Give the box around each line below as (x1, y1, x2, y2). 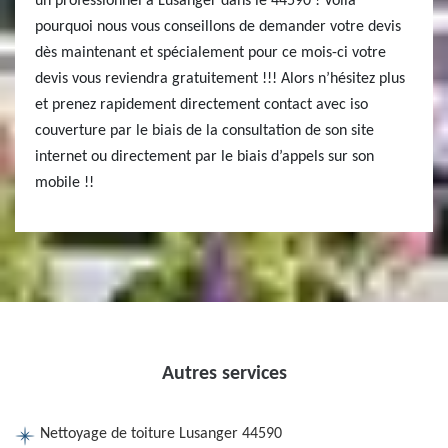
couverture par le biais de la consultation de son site (35, 123, 374, 139)
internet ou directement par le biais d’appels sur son (35, 149, 374, 165)
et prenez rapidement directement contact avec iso (35, 97, 368, 113)
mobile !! (35, 175, 94, 191)
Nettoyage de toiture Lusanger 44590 (40, 426, 282, 442)
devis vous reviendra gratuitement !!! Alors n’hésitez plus (35, 71, 405, 87)
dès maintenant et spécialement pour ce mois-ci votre (35, 45, 386, 61)
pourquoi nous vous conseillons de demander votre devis (35, 19, 401, 35)
